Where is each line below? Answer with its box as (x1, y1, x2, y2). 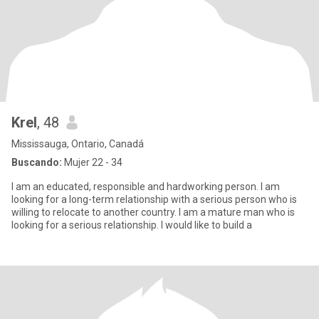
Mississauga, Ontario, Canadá (11, 138, 144, 150)
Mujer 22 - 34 (62, 157, 122, 168)
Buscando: (11, 157, 62, 168)
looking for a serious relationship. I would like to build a (11, 219, 252, 231)
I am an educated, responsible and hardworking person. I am (11, 181, 280, 192)
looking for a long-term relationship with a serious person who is (11, 194, 297, 205)
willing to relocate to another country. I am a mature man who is (11, 206, 295, 218)
